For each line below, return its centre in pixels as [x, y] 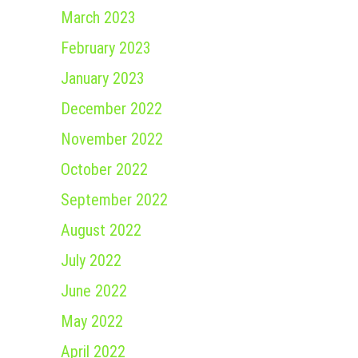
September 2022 [114, 200]
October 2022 [104, 169]
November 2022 [112, 139]
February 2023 [106, 48]
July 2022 [91, 261]
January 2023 [103, 78]
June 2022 [94, 291]
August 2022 [101, 230]
